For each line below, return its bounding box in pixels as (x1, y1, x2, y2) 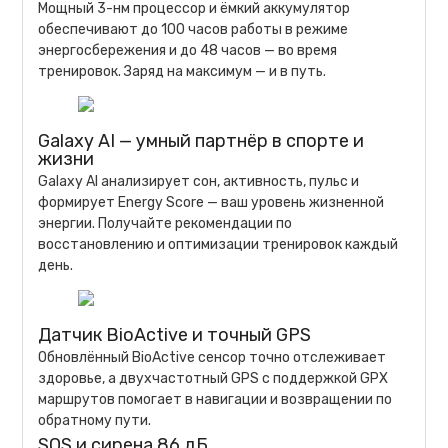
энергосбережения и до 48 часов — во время (38, 41, 338, 59)
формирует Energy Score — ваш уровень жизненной (38, 193, 385, 211)
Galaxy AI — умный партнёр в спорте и (38, 129, 365, 152)
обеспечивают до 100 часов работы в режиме (38, 20, 349, 38)
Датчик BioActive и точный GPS (38, 323, 312, 346)
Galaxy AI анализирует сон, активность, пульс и (38, 172, 360, 190)
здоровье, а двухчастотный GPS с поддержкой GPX (38, 369, 389, 387)
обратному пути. (38, 411, 152, 429)
